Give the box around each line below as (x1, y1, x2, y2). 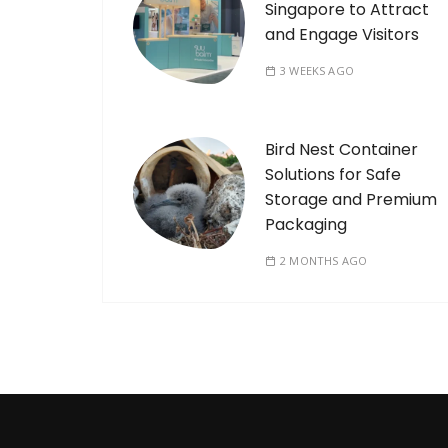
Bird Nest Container (265, 137, 418, 161)
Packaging (265, 212, 347, 236)
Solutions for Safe (265, 162, 401, 186)
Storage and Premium (265, 187, 437, 211)
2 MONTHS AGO (280, 252, 367, 268)
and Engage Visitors (265, 22, 419, 46)
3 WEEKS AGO (280, 62, 354, 78)
